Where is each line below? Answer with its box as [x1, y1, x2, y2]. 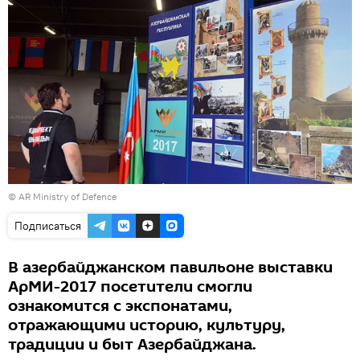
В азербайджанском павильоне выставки [8, 256, 333, 279]
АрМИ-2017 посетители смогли [8, 275, 252, 298]
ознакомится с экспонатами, [8, 294, 232, 317]
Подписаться [14, 218, 81, 233]
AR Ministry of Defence [18, 190, 117, 202]
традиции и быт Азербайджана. [8, 333, 256, 356]
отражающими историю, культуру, [8, 313, 285, 337]
